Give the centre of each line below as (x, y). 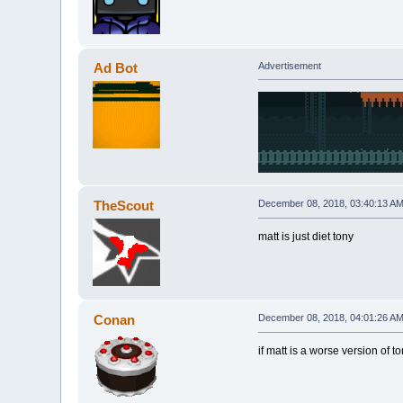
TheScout (123, 206)
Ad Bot (115, 67)
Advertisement (289, 66)
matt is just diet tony (305, 237)
